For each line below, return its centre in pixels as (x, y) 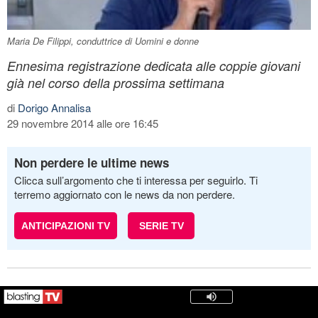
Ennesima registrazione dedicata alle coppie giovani (154, 65)
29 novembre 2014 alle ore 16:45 (83, 123)
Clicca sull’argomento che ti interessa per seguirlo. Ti (136, 180)
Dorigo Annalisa (54, 107)
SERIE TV (161, 225)
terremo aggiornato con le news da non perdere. (125, 194)
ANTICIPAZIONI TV (66, 225)
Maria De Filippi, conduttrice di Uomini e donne (103, 40)
